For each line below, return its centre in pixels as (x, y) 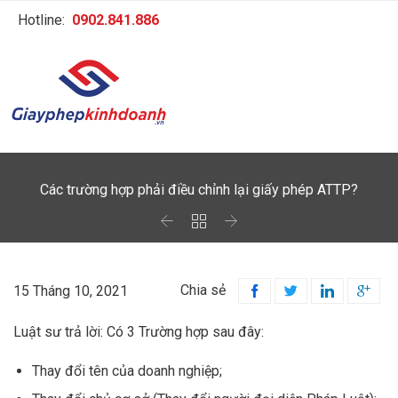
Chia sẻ (203, 290)
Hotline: (45, 20)
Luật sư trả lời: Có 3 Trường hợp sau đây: (139, 332)
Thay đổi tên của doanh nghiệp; (127, 371)
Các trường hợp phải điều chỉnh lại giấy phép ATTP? (199, 190)
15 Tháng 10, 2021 (71, 291)
